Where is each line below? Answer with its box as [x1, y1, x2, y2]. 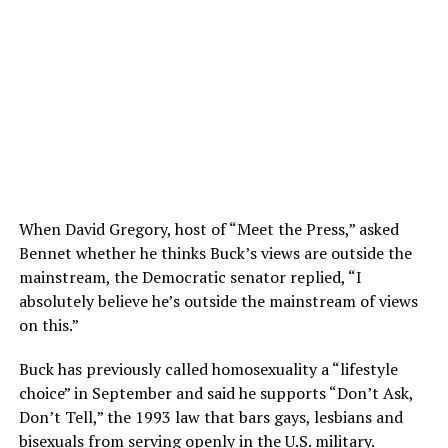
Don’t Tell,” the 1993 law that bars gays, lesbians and [18, 406, 403, 429]
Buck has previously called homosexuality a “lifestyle [18, 358, 398, 381]
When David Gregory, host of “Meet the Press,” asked [18, 218, 399, 241]
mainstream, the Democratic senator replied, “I [18, 266, 362, 289]
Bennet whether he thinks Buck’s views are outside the [18, 242, 412, 265]
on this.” [18, 314, 79, 337]
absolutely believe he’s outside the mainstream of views [18, 290, 418, 313]
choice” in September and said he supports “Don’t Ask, [18, 382, 413, 405]
